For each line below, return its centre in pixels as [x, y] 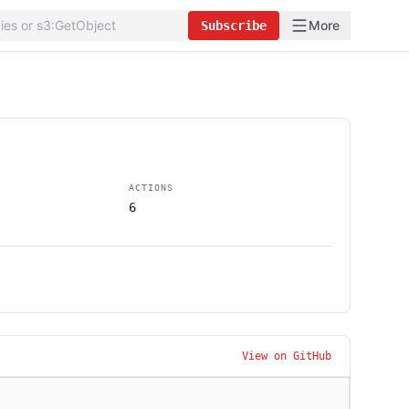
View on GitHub [287, 356]
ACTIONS [151, 188]
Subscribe [234, 26]
